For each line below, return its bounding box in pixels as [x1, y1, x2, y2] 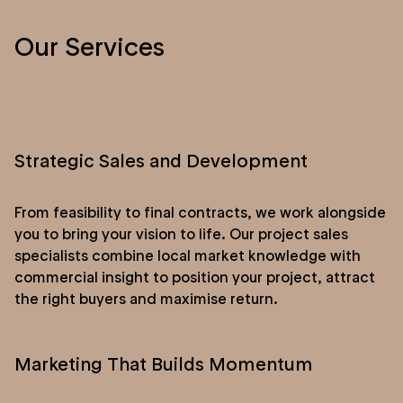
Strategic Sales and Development [14, 148, 308, 173]
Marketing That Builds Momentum [14, 352, 313, 376]
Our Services [14, 31, 165, 63]
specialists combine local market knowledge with [14, 246, 361, 264]
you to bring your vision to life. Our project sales [14, 224, 348, 243]
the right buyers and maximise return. [14, 289, 278, 308]
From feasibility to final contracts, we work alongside [14, 202, 386, 221]
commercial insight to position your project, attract [14, 267, 375, 286]
